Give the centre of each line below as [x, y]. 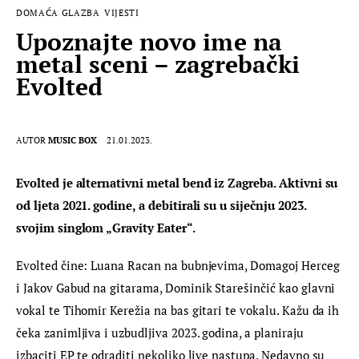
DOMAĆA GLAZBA [58, 13]
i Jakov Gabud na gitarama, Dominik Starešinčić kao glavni [177, 288]
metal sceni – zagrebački [158, 65]
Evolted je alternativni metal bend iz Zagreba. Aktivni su [179, 182]
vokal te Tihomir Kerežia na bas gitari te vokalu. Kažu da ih [179, 311]
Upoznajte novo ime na [149, 42]
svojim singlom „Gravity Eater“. [106, 227]
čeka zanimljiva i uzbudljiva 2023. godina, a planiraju [161, 333]
